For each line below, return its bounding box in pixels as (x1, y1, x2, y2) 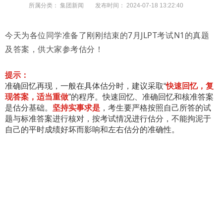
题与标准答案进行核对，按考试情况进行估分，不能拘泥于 (5, 114, 211, 123)
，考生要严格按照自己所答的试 (100, 104, 211, 112)
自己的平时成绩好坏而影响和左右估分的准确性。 (5, 125, 179, 134)
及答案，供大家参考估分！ (5, 44, 104, 55)
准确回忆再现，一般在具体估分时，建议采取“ (5, 82, 166, 90)
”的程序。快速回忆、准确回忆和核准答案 (68, 93, 214, 101)
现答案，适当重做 (5, 93, 68, 101)
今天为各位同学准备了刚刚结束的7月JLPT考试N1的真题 (5, 30, 210, 41)
